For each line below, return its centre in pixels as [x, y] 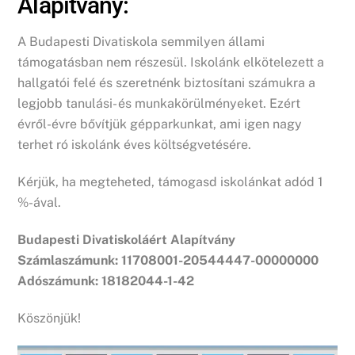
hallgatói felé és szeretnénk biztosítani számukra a [167, 83]
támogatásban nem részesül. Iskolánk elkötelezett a [171, 63]
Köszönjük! [50, 318]
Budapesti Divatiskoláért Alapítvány [127, 239]
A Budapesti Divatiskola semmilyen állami [141, 42]
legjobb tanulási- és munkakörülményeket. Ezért [159, 104]
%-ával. [40, 203]
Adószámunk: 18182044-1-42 [106, 281]
